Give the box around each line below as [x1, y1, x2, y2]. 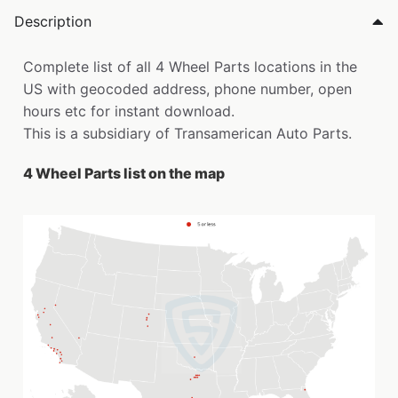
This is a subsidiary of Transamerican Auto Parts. [23, 124, 352, 143]
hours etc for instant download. [23, 102, 235, 121]
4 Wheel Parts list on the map [23, 164, 225, 183]
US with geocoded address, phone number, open [23, 80, 352, 99]
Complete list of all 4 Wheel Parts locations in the [23, 58, 357, 76]
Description [14, 12, 92, 31]
